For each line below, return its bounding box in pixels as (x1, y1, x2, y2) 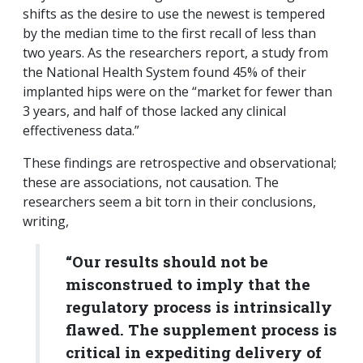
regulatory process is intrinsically (66, 297, 332, 318)
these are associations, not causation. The (23, 173, 279, 192)
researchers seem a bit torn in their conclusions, (23, 193, 316, 211)
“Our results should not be (66, 251, 268, 272)
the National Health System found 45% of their (23, 63, 306, 82)
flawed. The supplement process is (66, 319, 337, 340)
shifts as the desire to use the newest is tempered (23, 5, 325, 23)
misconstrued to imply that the (66, 274, 310, 295)
